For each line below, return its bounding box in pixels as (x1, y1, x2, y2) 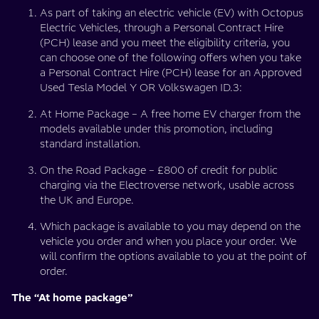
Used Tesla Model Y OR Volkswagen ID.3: (40, 81, 242, 94)
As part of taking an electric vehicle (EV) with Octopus (40, 6, 303, 19)
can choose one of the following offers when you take (40, 51, 301, 64)
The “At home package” (11, 291, 132, 304)
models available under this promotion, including (40, 122, 273, 135)
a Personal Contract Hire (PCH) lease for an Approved (40, 66, 302, 79)
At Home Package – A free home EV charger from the (40, 108, 300, 120)
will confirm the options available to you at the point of (40, 250, 307, 263)
